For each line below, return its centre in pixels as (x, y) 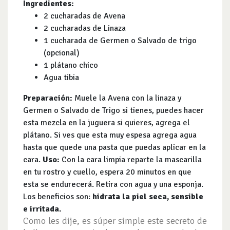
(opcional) (62, 53)
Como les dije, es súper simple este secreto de (115, 221)
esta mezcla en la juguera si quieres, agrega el (107, 122)
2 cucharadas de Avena (84, 16)
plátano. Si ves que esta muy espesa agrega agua (110, 135)
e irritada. (42, 209)
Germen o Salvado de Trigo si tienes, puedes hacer (113, 110)
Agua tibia (61, 77)
